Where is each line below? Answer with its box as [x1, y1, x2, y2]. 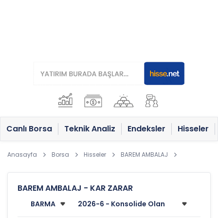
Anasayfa [7, 150, 37, 159]
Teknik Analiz [64, 123, 115, 134]
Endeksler [127, 123, 165, 134]
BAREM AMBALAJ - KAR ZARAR [18, 182, 133, 194]
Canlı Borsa [6, 123, 52, 134]
